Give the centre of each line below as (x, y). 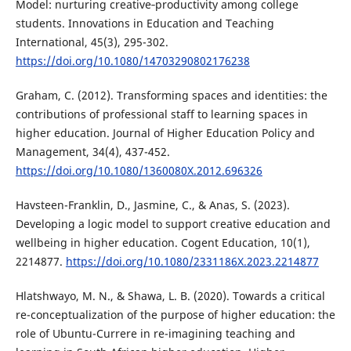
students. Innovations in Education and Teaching (145, 23)
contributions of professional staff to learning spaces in (161, 114)
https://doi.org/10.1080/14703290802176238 (132, 60)
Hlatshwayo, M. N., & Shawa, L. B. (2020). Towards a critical (170, 295)
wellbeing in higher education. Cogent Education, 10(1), (163, 242)
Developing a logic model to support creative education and (173, 223)
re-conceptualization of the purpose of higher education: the (175, 314)
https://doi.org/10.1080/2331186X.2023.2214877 (192, 261)
